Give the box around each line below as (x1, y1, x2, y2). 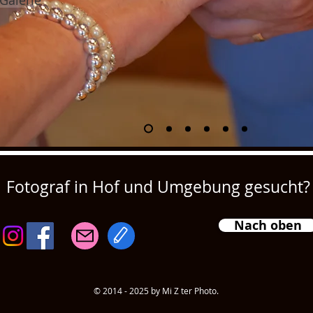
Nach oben (234, 217, 302, 234)
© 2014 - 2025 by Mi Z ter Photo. (94, 285, 219, 296)
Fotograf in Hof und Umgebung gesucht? (6, 176, 310, 198)
